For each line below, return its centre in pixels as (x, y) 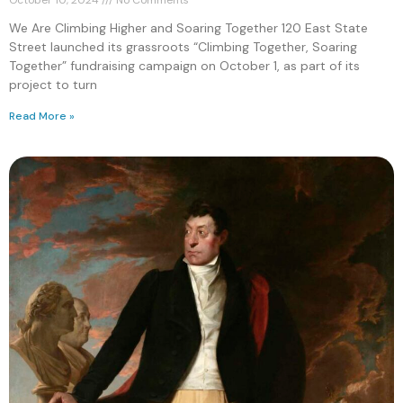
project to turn (53, 84)
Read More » (42, 116)
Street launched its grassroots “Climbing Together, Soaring (183, 46)
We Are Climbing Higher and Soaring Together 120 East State (188, 27)
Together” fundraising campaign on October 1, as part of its (184, 65)
